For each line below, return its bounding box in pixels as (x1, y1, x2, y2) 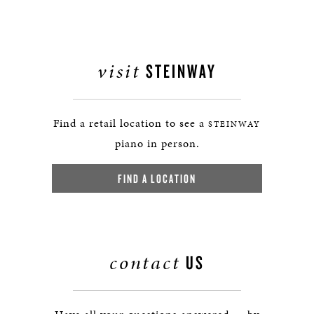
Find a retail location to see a (53, 115, 208, 131)
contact (109, 249, 181, 276)
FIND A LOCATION (118, 171, 196, 186)
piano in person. (114, 135, 200, 151)
